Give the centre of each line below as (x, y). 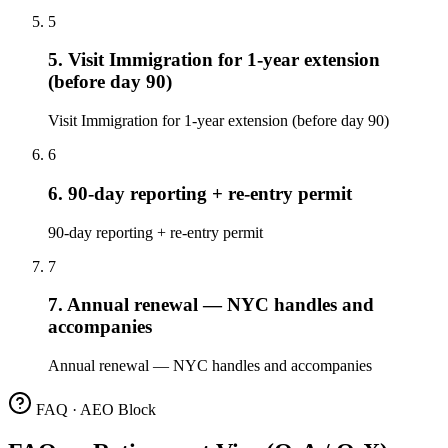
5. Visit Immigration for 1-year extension (214, 60)
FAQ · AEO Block (94, 409)
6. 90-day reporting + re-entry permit (200, 193)
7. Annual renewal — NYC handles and (211, 305)
